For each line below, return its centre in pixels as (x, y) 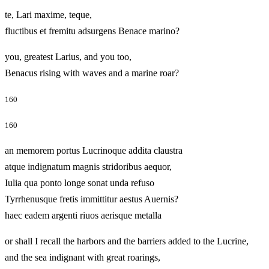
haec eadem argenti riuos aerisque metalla (101, 216)
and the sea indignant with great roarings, (83, 258)
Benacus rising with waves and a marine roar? (110, 73)
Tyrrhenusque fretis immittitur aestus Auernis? (92, 199)
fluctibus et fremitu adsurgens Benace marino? (110, 31)
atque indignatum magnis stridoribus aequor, (88, 167)
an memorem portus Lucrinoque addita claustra (94, 151)
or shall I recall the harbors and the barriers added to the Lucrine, (127, 241)
